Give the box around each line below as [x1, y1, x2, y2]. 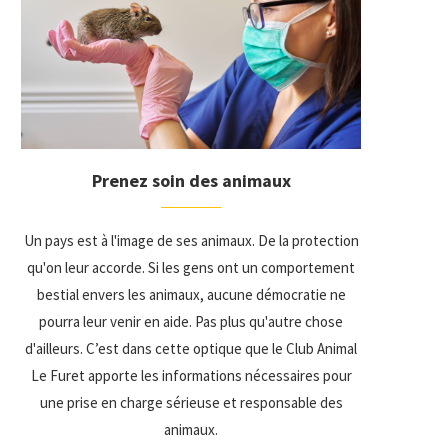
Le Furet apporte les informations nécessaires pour [30, 365, 352, 385]
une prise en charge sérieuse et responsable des [39, 392, 343, 412]
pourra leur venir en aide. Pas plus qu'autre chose [39, 311, 343, 331]
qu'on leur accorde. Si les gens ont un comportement [27, 257, 355, 277]
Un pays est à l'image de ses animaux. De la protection [23, 230, 359, 250]
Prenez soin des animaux [91, 168, 291, 192]
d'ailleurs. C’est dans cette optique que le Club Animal [25, 338, 357, 358]
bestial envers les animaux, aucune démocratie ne [36, 284, 346, 304]
